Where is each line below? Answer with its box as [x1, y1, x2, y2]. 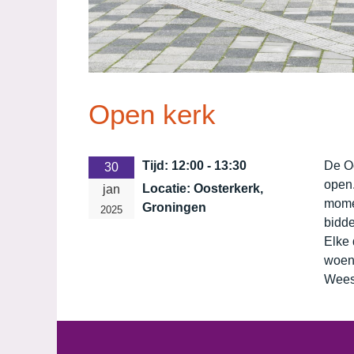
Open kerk [88, 98, 216, 130]
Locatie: [142, 181, 194, 195]
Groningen [142, 200, 206, 214]
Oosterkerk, [194, 181, 263, 195]
